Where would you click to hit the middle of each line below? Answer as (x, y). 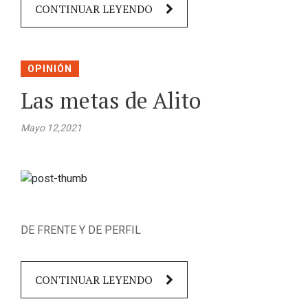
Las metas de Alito (111, 100)
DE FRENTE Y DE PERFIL (81, 230)
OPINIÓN (50, 68)
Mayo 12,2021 (51, 128)
